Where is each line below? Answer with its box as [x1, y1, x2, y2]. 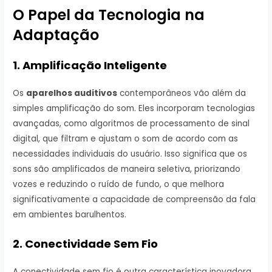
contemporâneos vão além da [117, 87, 246, 99]
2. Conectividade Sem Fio [13, 236, 158, 251]
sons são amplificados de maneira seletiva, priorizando [13, 163, 241, 175]
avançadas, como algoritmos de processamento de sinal [13, 117, 250, 129]
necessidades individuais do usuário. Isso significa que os [13, 148, 248, 160]
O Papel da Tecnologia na [13, 4, 205, 25]
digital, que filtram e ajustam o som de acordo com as [13, 132, 239, 144]
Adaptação [13, 24, 100, 45]
